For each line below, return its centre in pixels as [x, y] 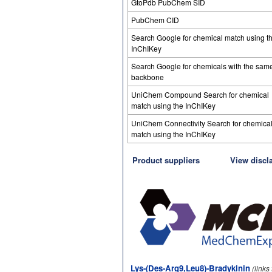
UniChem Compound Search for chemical [200, 94]
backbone [148, 77]
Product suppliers [166, 160]
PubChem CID [155, 20]
